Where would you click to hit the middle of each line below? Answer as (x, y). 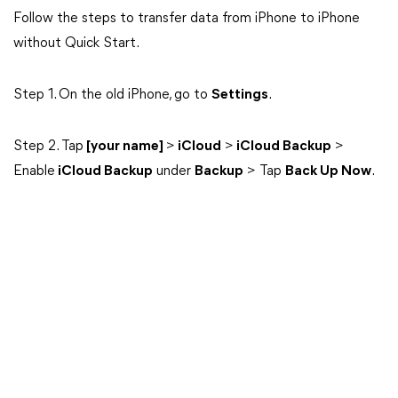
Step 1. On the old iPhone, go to (112, 95)
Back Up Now (328, 171)
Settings (240, 95)
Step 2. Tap (48, 147)
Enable (34, 171)
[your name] (125, 147)
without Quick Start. (76, 44)
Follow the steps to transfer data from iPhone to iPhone (187, 19)
